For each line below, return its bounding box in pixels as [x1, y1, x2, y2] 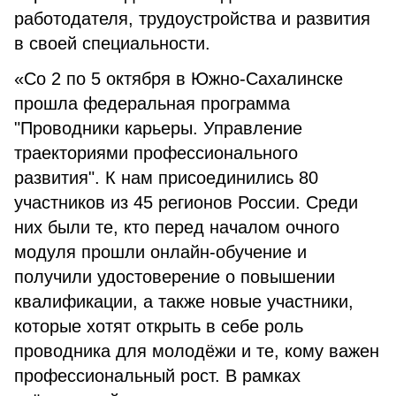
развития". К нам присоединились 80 [14, 168, 318, 187]
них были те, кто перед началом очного [14, 217, 339, 237]
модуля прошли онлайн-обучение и [14, 242, 307, 262]
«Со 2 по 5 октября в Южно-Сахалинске [14, 69, 343, 88]
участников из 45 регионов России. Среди [14, 193, 358, 212]
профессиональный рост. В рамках [14, 366, 301, 385]
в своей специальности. [14, 34, 210, 53]
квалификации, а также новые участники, [14, 292, 354, 311]
